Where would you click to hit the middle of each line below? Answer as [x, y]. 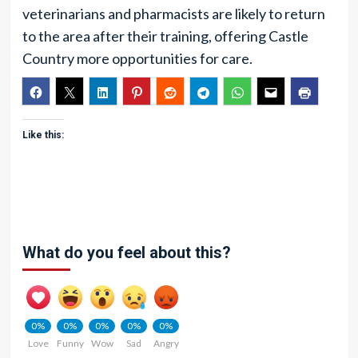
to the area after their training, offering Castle [165, 36]
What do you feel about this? [126, 253]
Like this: [43, 135]
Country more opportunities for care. [137, 58]
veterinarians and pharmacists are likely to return [173, 14]
